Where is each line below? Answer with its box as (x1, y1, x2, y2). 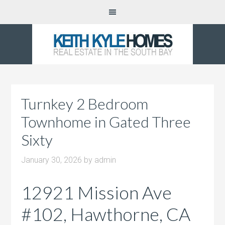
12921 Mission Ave (21, 181, 172, 203)
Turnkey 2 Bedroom (21, 94, 149, 113)
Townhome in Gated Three (21, 113, 191, 131)
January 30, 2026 (21, 155, 82, 165)
